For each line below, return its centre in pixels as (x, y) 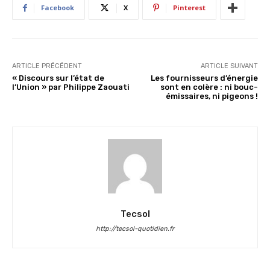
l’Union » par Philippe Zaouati (71, 87)
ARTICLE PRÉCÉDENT (47, 66)
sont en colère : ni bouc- (209, 87)
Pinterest (189, 8)
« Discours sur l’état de (58, 78)
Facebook (58, 8)
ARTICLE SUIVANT (229, 66)
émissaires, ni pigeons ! (212, 96)
